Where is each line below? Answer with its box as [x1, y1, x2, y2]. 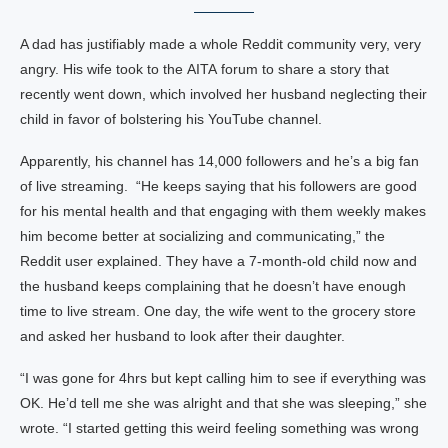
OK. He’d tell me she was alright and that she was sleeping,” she [20, 395, 427, 411]
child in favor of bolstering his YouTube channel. [20, 111, 322, 127]
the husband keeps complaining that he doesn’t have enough [20, 278, 406, 294]
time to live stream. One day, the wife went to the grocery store [20, 303, 416, 319]
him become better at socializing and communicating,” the [20, 228, 385, 244]
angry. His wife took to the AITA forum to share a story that [20, 61, 389, 77]
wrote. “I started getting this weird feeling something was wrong [20, 420, 419, 436]
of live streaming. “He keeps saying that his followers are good [20, 178, 417, 194]
